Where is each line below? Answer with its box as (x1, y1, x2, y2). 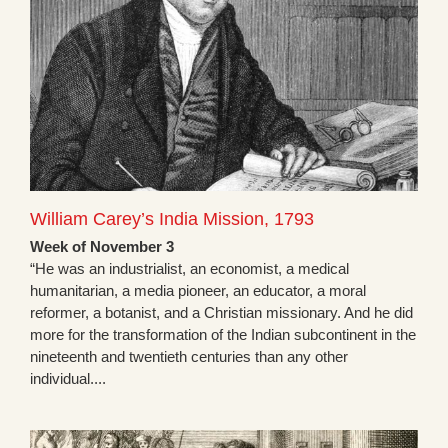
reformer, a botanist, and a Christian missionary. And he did (30, 304, 413, 322)
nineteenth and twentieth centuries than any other (30, 348, 348, 366)
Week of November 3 (30, 238, 174, 256)
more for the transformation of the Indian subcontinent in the (30, 326, 416, 344)
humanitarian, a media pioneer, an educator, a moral (30, 282, 366, 300)
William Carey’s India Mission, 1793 (30, 209, 314, 230)
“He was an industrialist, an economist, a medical (30, 260, 349, 278)
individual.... (30, 370, 106, 388)
